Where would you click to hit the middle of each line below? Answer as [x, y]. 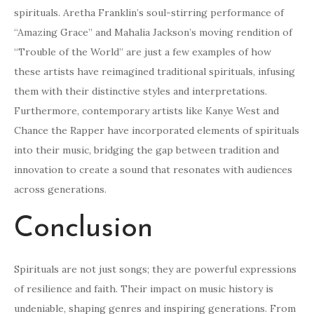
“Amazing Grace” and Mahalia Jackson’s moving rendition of [153, 33]
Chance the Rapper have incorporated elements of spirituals [157, 131]
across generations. [60, 190]
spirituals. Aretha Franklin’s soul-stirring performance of [149, 13]
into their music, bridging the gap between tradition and [146, 150]
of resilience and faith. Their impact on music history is [144, 289]
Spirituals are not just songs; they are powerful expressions [155, 269]
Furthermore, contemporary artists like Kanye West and [146, 111]
